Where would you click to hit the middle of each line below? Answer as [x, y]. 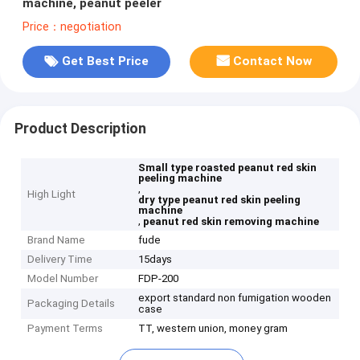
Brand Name [57, 240]
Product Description [80, 128]
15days [155, 260]
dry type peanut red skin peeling [220, 200]
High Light [52, 194]
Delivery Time [60, 260]
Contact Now [273, 61]
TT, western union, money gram [213, 329]
